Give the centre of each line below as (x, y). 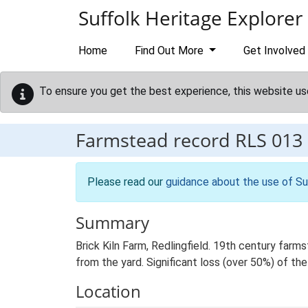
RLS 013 (269, 140)
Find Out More (170, 51)
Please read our (126, 182)
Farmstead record (155, 140)
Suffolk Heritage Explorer (190, 18)
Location (108, 291)
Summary (112, 222)
